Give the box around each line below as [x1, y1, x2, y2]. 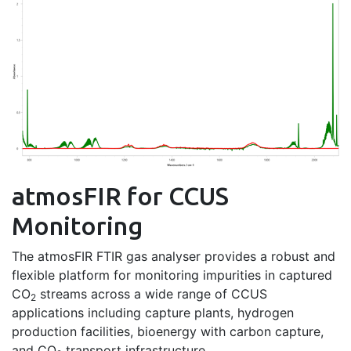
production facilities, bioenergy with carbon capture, [12, 323, 324, 339]
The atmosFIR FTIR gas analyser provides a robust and [12, 248, 335, 264]
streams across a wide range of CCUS [36, 285, 267, 302]
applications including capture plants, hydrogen [12, 304, 294, 320]
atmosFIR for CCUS [12, 181, 229, 210]
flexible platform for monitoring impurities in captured [12, 266, 332, 283]
